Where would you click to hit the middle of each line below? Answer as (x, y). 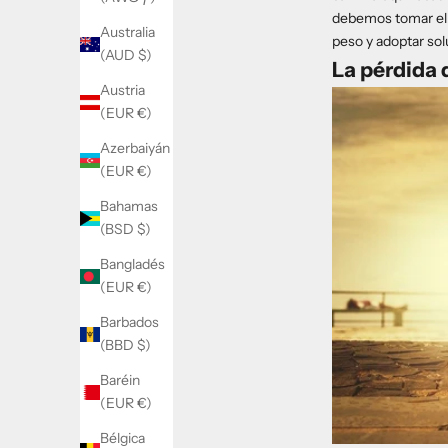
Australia (127, 32)
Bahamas (129, 206)
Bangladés (132, 264)
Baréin (120, 380)
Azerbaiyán (135, 148)
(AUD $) (126, 55)
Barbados (129, 322)
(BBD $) (125, 345)
